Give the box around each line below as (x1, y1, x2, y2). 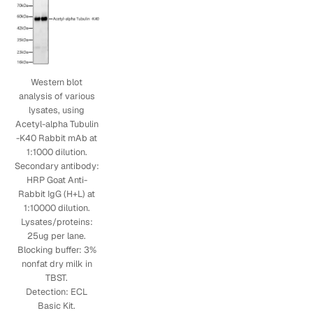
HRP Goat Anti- (26, 174, 87, 187)
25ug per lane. (27, 230, 87, 242)
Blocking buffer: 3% (17, 244, 96, 256)
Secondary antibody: (14, 160, 99, 173)
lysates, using (29, 104, 85, 117)
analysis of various (18, 90, 95, 103)
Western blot (31, 76, 83, 89)
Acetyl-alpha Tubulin (15, 118, 99, 131)
